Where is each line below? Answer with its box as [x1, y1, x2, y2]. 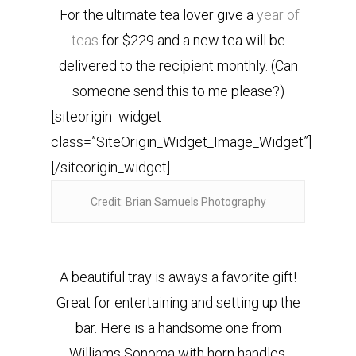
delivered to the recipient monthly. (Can [58, 57, 298, 74]
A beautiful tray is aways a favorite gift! [60, 269, 296, 285]
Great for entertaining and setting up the [56, 294, 300, 311]
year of [257, 6, 300, 23]
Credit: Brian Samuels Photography [90, 195, 266, 208]
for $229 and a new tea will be [98, 32, 285, 48]
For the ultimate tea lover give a [56, 6, 257, 23]
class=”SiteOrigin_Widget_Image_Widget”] [51, 133, 311, 150]
